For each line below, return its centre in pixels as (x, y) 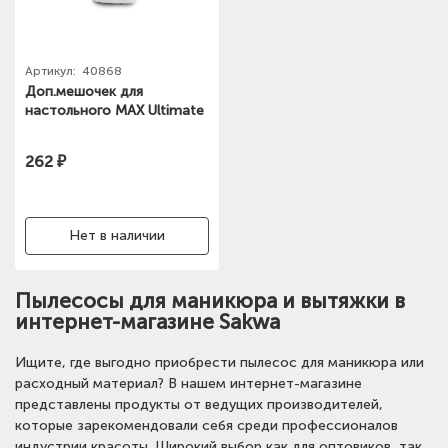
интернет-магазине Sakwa (147, 321)
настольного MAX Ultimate (114, 110)
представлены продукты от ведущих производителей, (199, 404)
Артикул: (52, 70)
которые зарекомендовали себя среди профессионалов (206, 425)
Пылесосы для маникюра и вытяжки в (210, 300)
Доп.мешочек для (84, 91)
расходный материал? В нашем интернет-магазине (188, 383)
